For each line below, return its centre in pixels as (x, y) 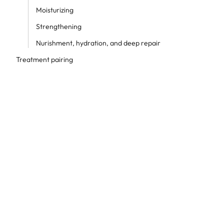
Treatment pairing (44, 59)
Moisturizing (55, 10)
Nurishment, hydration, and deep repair (98, 43)
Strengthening (59, 26)
